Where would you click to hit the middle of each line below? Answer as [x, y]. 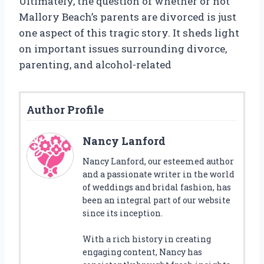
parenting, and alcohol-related [95, 65]
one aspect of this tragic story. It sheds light [129, 33]
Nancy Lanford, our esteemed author [158, 161]
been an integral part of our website [156, 200]
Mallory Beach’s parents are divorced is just [128, 17]
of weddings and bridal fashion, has [157, 187]
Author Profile [65, 110]
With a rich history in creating [147, 239]
